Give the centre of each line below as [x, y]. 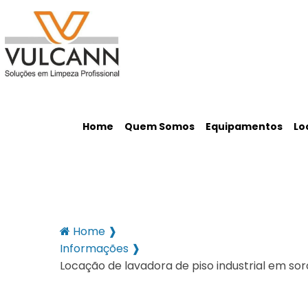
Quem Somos [159, 126]
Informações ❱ [100, 248]
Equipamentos [244, 126]
